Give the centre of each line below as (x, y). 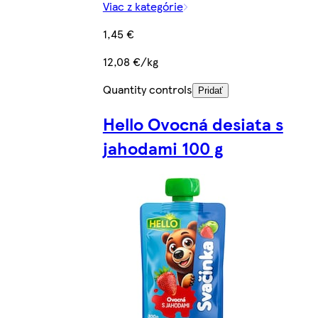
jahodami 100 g (163, 148)
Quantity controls (147, 89)
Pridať (210, 90)
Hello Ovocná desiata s (193, 124)
